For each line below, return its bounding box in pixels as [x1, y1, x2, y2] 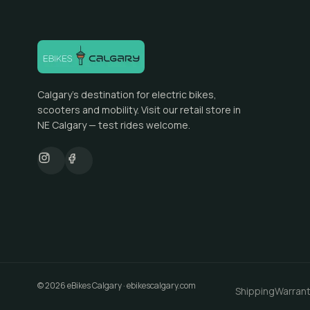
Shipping [235, 284, 275, 298]
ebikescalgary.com [126, 280, 196, 291]
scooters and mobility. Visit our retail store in [37, 103, 241, 116]
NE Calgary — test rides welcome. [37, 118, 190, 131]
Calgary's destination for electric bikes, [37, 88, 217, 101]
